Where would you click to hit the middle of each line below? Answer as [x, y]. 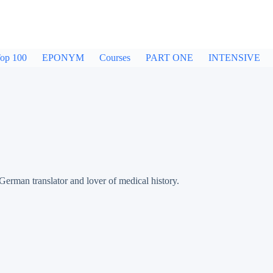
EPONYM [63, 58]
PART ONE [169, 58]
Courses [115, 58]
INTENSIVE [234, 58]
